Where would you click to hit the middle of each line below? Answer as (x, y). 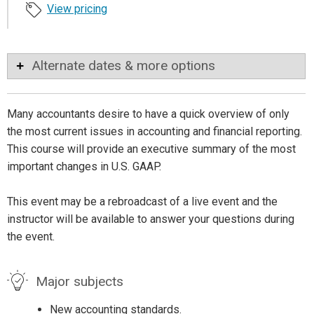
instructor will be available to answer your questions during (151, 219)
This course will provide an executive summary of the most (151, 149)
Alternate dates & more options (123, 65)
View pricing (77, 8)
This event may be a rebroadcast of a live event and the (142, 201)
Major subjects (79, 282)
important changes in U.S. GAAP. (84, 166)
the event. (31, 236)
